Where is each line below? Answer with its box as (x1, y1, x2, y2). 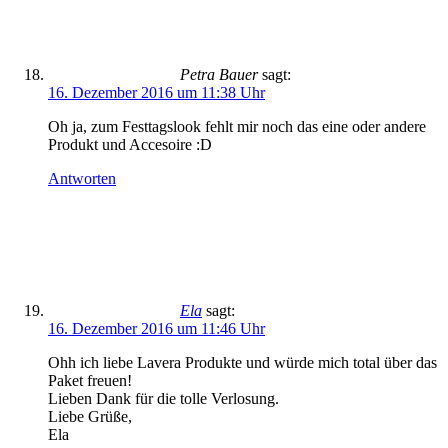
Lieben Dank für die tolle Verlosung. (48, 390, 279, 407)
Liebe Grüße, (48, 408, 132, 425)
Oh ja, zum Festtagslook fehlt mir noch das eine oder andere (48, 118, 426, 135)
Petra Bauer (180, 66, 258, 83)
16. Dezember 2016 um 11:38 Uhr (48, 84, 265, 101)
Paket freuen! (48, 372, 132, 389)
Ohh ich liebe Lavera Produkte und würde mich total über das (48, 354, 437, 371)
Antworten (48, 170, 116, 187)
